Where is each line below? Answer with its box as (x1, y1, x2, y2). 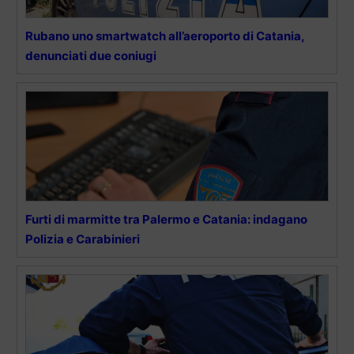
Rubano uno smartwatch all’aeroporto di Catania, (25, 28, 304, 43)
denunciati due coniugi (25, 47, 156, 63)
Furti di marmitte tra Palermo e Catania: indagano (25, 211, 307, 227)
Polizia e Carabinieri (25, 231, 140, 247)
